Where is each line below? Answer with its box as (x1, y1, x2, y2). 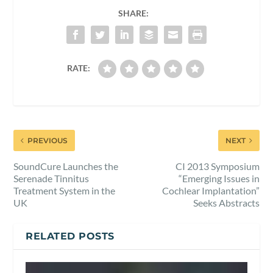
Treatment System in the (13, 185, 116, 197)
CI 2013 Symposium (175, 160, 260, 172)
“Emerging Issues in (178, 172, 260, 185)
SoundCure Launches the (13, 160, 119, 172)
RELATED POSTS (26, 230, 115, 243)
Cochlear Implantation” (161, 185, 260, 197)
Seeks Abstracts (193, 197, 260, 209)
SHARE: (118, 8, 149, 19)
